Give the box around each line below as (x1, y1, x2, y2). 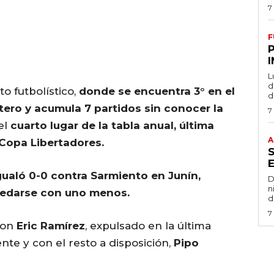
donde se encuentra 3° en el (79, 85, 235, 98)
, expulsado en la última (85, 220, 211, 232)
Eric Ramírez (17, 220, 85, 232)
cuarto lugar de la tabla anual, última (10, 119, 214, 132)
